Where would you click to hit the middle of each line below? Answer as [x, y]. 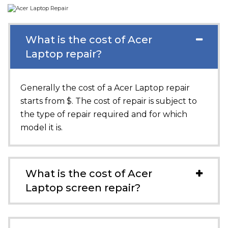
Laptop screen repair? [83, 188]
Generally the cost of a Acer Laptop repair [105, 88]
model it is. [41, 127]
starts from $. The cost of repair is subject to [109, 101]
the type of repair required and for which [104, 114]
